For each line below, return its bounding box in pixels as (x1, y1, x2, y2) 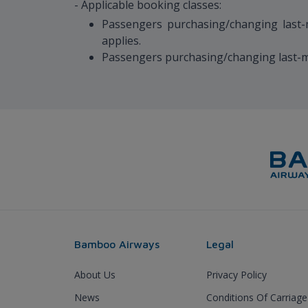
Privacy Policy (206, 267, 267, 281)
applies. (102, 32, 141, 48)
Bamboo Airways (74, 237, 159, 250)
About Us (74, 267, 115, 281)
